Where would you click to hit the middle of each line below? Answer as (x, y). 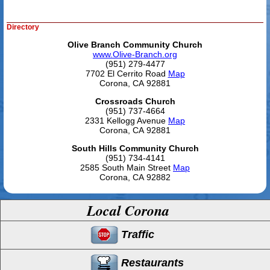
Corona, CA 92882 (135, 177)
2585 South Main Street (127, 167)
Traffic (137, 234)
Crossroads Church (135, 101)
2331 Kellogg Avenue (127, 120)
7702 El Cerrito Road (127, 73)
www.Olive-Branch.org (135, 54)
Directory (23, 27)
